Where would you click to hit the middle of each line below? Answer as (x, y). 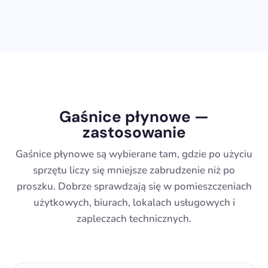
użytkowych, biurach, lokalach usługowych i (134, 203)
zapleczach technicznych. (134, 219)
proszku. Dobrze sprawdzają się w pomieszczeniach (134, 187)
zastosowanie (134, 133)
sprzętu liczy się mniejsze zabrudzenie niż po (134, 170)
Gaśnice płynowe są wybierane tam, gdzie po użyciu (134, 154)
